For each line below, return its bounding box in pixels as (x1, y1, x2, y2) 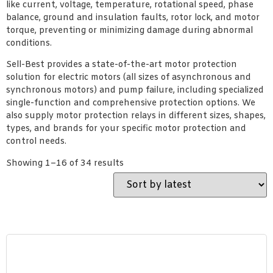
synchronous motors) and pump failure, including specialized (6, 85, 264, 97)
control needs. (6, 136, 66, 148)
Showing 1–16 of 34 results (6, 157, 124, 169)
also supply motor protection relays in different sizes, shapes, (6, 110, 266, 122)
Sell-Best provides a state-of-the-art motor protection (6, 59, 237, 71)
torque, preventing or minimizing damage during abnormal (6, 24, 253, 37)
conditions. (6, 37, 52, 49)
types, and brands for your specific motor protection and (6, 123, 246, 135)
